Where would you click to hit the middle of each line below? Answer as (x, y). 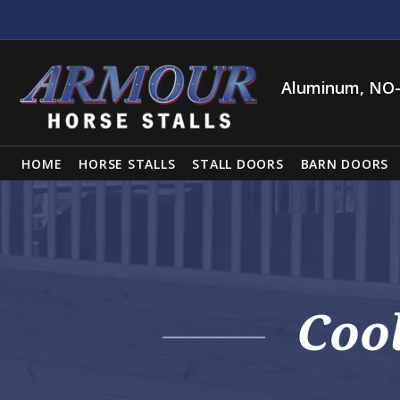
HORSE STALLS (127, 164)
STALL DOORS (238, 164)
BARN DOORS (344, 164)
